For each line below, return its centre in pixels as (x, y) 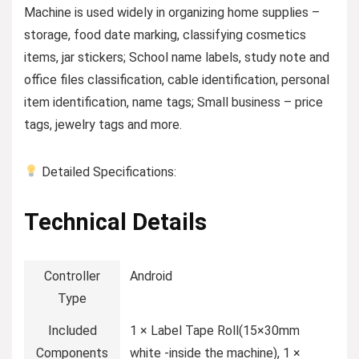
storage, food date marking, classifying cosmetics (165, 34)
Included (72, 330)
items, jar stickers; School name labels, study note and (177, 57)
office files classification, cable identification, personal (177, 79)
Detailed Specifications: (108, 171)
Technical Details (115, 222)
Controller (72, 276)
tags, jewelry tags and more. (103, 124)
